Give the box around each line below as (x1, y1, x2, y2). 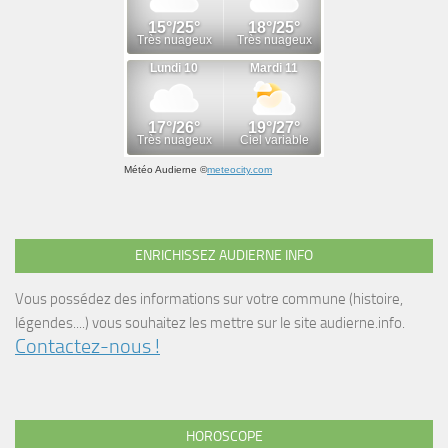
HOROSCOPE (185, 428, 263, 446)
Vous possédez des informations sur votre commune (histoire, (15, 290, 403, 309)
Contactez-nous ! (15, 335, 160, 359)
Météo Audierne (124, 164, 197, 176)
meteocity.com (207, 164, 272, 176)
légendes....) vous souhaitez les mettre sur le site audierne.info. (15, 314, 405, 333)
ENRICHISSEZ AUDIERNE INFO (135, 247, 313, 265)
